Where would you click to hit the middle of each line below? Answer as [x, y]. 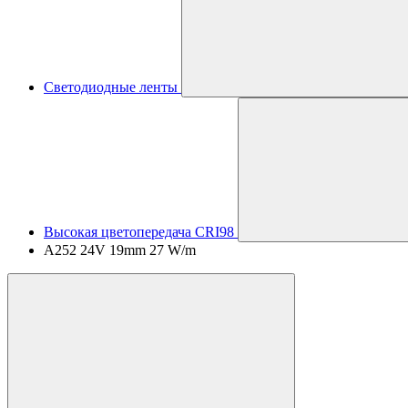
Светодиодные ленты [111, 87]
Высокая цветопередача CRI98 [139, 232]
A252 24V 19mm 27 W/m [120, 250]
